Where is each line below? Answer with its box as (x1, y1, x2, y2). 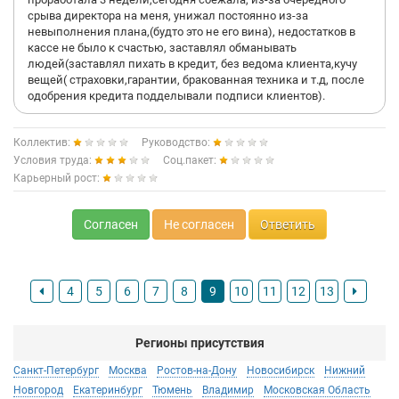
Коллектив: (13, 136, 73, 149)
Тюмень (152, 384, 192, 396)
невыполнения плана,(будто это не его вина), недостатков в (28, 25, 355, 38)
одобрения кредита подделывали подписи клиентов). (28, 89, 325, 102)
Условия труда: (13, 154, 94, 167)
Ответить (260, 217, 315, 232)
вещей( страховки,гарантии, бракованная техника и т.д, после (28, 73, 364, 86)
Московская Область (264, 384, 370, 396)
